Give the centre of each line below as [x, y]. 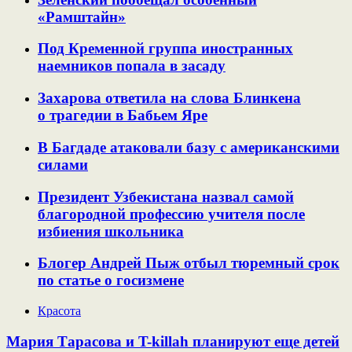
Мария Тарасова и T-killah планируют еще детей [173, 341]
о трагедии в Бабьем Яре [123, 115]
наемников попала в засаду [132, 66]
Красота [59, 310]
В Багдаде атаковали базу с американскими [189, 147]
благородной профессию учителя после [171, 214]
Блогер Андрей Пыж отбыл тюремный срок [189, 263]
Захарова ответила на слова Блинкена [169, 98]
